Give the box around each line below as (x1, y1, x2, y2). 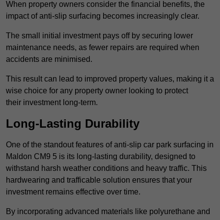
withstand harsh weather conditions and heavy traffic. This (6, 164, 207, 173)
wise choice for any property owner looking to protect (6, 86, 188, 95)
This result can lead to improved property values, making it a (6, 75, 214, 83)
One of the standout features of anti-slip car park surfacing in (6, 140, 214, 149)
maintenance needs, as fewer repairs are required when (6, 43, 199, 52)
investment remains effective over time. (6, 188, 140, 196)
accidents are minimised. (6, 55, 92, 64)
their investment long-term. (6, 98, 98, 107)
